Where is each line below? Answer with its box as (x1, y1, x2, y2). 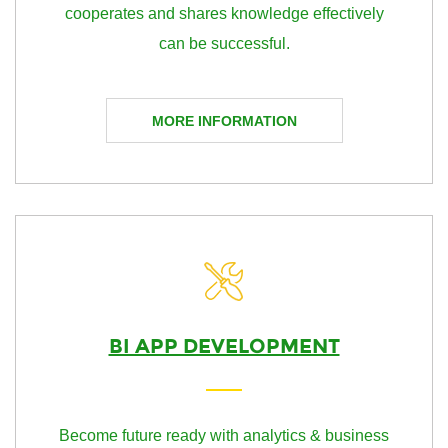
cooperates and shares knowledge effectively (64, 5, 384, 22)
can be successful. (158, 35, 290, 52)
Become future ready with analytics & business (59, 427, 389, 444)
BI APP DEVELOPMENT (108, 334, 340, 358)
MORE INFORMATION (151, 113, 297, 129)
